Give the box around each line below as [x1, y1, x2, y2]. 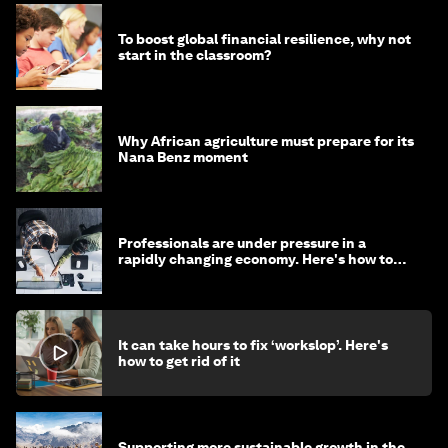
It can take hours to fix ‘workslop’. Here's [118, 337, 388, 354]
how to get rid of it [118, 353, 240, 370]
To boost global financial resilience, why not [118, 31, 411, 48]
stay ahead [118, 267, 192, 284]
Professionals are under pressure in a [118, 235, 366, 252]
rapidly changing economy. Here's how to [118, 251, 393, 268]
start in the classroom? [118, 47, 272, 64]
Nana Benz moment [118, 149, 248, 166]
